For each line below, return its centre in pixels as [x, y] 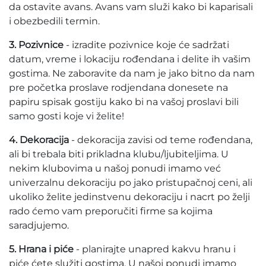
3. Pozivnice [36, 45]
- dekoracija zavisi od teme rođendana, [161, 140]
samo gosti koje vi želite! [68, 116]
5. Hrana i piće [41, 249]
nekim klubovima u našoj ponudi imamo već [115, 168]
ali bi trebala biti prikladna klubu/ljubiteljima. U [119, 154]
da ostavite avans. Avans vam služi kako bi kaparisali [131, 7]
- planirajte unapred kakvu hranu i [155, 249]
